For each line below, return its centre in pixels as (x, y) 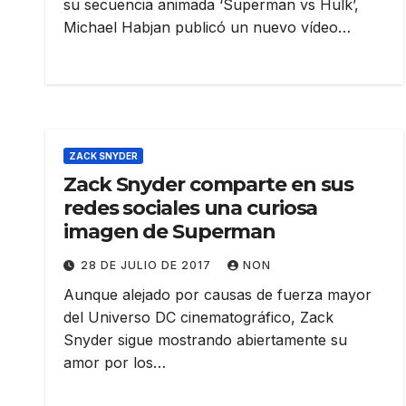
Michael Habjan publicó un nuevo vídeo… (207, 28)
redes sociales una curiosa (191, 208)
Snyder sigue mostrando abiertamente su (205, 340)
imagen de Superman (170, 232)
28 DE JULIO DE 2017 (148, 266)
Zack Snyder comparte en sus (209, 185)
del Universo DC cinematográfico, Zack (198, 318)
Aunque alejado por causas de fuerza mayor (217, 295)
